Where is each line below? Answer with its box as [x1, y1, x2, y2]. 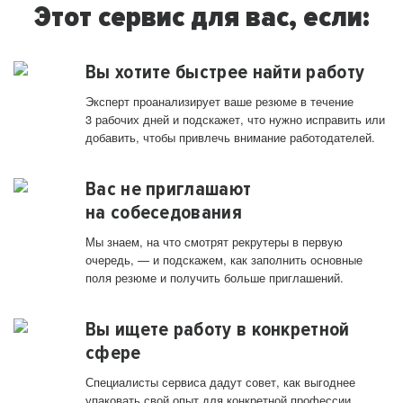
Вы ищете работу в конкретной [85, 318, 350, 342]
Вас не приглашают [85, 177, 252, 201]
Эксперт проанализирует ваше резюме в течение [85, 93, 354, 111]
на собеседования [85, 201, 242, 225]
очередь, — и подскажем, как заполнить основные [85, 251, 363, 269]
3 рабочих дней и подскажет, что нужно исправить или [85, 111, 385, 129]
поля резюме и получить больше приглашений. [85, 269, 344, 287]
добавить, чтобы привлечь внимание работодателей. [85, 129, 375, 147]
